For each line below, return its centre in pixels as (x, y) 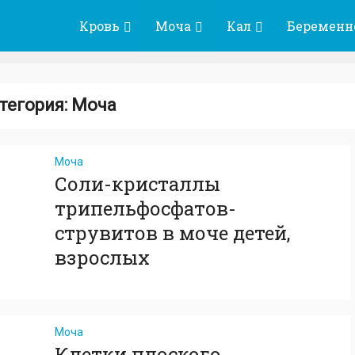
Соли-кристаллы (137, 184)
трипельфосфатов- (145, 208)
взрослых (102, 258)
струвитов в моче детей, (172, 233)
